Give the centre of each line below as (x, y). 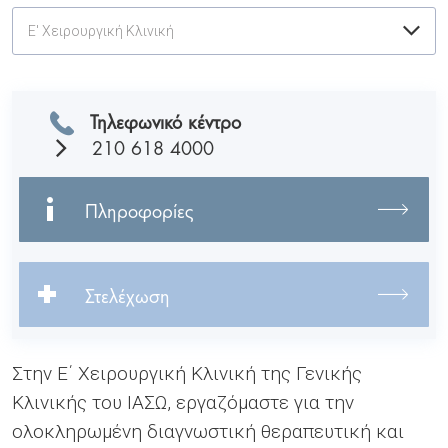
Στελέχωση (127, 294)
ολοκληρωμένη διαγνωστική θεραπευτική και (208, 431)
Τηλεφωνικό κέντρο (165, 120)
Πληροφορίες (139, 209)
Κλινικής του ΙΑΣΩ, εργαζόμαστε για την (183, 402)
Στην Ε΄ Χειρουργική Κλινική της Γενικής (187, 373)
